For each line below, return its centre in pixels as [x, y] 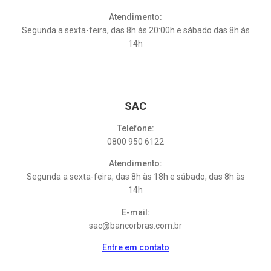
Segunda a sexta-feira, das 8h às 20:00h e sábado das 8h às [135, 31]
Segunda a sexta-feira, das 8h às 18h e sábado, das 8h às [135, 177]
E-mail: [135, 212]
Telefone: [135, 128]
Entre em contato [135, 248]
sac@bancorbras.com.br [135, 225]
